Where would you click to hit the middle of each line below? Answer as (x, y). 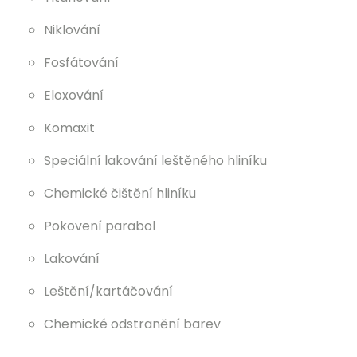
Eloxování (74, 95)
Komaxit (69, 128)
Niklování (72, 30)
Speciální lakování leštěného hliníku (155, 161)
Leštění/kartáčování (108, 291)
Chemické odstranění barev (132, 324)
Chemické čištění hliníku (120, 193)
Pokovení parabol (100, 226)
